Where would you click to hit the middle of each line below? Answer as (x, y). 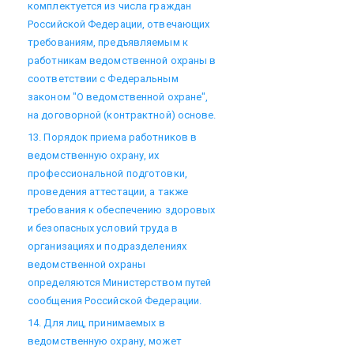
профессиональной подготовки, (107, 173)
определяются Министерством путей (120, 282)
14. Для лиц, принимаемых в (96, 322)
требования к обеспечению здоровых (122, 209)
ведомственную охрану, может (105, 341)
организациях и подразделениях (107, 246)
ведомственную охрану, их (94, 155)
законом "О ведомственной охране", (118, 96)
